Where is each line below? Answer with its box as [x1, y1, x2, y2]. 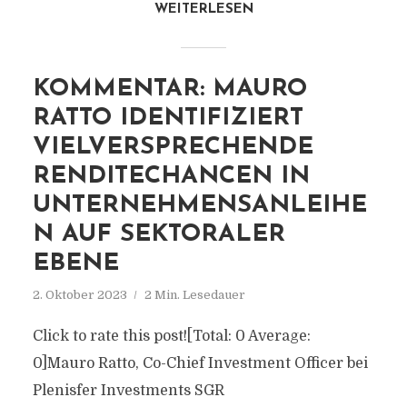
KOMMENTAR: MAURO [32, 77, 307, 102]
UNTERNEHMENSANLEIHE [32, 194, 367, 218]
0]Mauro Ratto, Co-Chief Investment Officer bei [32, 355, 368, 372]
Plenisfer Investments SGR [32, 382, 224, 399]
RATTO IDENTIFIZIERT [32, 106, 303, 131]
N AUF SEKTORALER [32, 223, 285, 247]
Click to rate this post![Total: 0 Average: [32, 328, 311, 344]
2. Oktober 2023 [32, 288, 127, 302]
